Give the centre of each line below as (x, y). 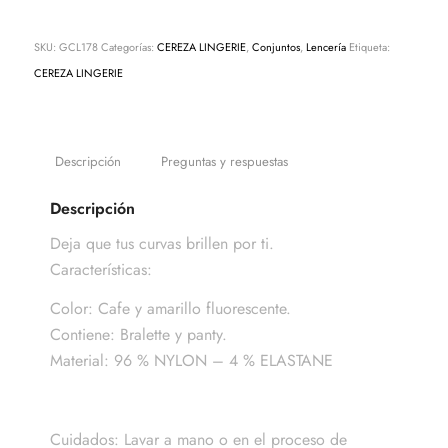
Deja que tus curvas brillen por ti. (164, 243)
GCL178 (78, 46)
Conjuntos (275, 46)
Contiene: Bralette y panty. (138, 335)
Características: (103, 269)
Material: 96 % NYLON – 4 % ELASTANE (191, 361)
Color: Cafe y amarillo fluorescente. (170, 309)
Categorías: (128, 46)
